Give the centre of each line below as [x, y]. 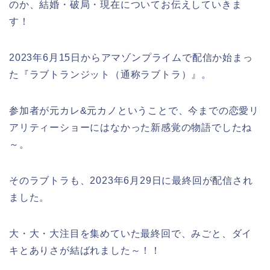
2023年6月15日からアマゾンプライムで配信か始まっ [131, 58]
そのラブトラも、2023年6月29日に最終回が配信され [131, 181]
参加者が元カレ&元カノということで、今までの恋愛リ [134, 111]
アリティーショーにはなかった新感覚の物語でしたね [131, 128]
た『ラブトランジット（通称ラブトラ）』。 [111, 75]
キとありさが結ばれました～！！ [85, 251]
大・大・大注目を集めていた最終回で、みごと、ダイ [131, 234]
